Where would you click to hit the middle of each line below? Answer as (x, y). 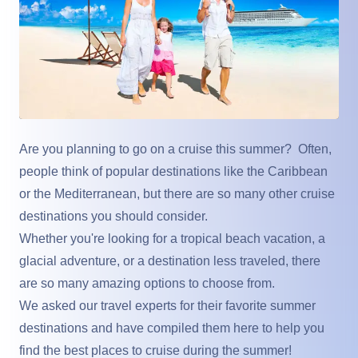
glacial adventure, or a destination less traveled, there (170, 261)
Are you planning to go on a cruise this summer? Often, (175, 149)
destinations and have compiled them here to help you (172, 328)
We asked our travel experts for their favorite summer (167, 305)
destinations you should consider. (113, 216)
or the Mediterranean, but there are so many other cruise (177, 193)
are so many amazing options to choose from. (147, 283)
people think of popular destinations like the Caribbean (173, 171)
